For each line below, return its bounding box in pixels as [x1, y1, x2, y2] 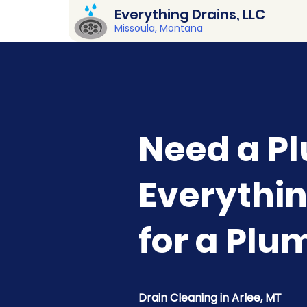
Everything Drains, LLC [114, 5, 265, 24]
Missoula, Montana [114, 21, 203, 35]
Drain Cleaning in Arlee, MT [138, 290, 282, 306]
